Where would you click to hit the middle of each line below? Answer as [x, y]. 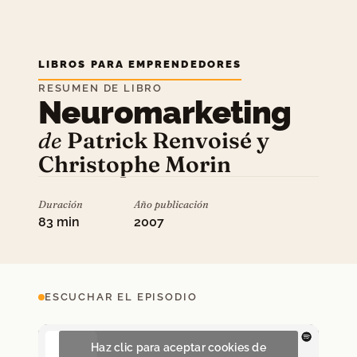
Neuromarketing [165, 112]
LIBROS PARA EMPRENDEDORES [140, 64]
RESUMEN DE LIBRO [101, 88]
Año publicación [171, 204]
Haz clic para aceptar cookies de [178, 348]
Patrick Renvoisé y [168, 140]
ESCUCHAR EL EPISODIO [121, 297]
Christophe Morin [135, 164]
